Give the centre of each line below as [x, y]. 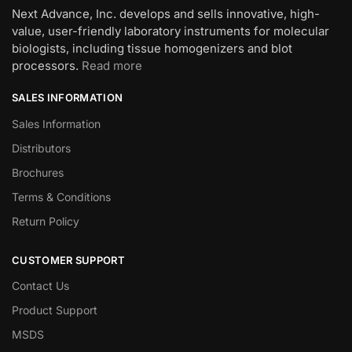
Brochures [38, 172]
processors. [47, 66]
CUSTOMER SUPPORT [68, 260]
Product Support [55, 310]
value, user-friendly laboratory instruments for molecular [170, 31]
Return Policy [46, 221]
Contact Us [40, 286]
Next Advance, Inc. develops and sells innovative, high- [166, 14]
